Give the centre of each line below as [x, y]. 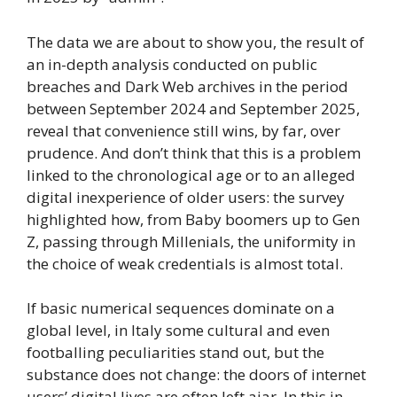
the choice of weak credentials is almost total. [185, 263]
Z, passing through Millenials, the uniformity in [191, 241]
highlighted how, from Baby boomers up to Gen [193, 219]
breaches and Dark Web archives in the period [187, 86]
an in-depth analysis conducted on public [172, 64]
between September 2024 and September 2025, [193, 108]
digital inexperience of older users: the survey [186, 197]
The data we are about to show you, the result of [195, 42]
